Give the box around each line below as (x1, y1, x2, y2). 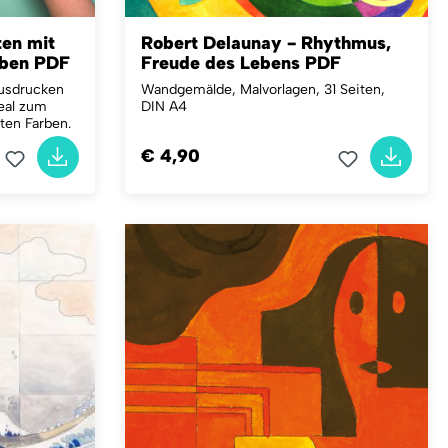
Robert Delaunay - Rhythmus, (140, 31, 391, 54)
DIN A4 (140, 97, 187, 115)
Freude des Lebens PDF (140, 51, 341, 74)
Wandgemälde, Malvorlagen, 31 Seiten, (140, 80, 385, 98)
